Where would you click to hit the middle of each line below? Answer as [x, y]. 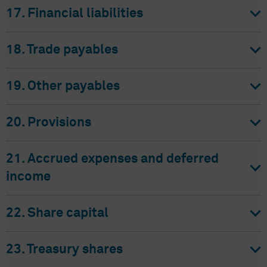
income [28, 177]
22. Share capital [57, 213]
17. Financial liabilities [74, 14]
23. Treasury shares [64, 250]
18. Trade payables [62, 50]
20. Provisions [49, 123]
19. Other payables [63, 86]
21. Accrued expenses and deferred [112, 159]
